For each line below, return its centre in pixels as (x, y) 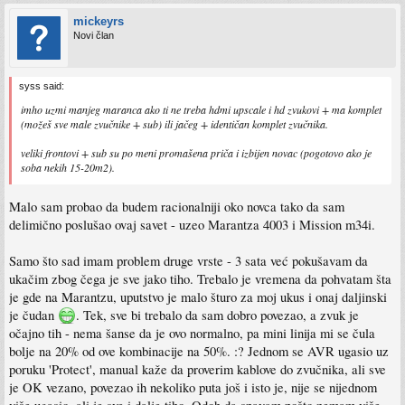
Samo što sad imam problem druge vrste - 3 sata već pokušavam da (188, 260)
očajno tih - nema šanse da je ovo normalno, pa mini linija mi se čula (192, 333)
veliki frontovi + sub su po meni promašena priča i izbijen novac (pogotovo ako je (196, 153)
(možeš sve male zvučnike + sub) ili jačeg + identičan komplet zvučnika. (174, 124)
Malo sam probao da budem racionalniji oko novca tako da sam (177, 206)
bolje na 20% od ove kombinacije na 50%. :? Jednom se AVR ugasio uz (199, 351)
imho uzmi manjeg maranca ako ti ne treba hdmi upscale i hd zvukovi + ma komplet (201, 109)
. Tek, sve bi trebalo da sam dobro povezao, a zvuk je (217, 315)
